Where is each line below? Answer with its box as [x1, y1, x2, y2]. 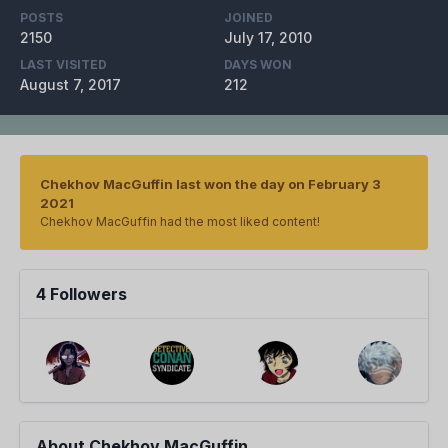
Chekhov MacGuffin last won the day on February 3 [40, 176, 381, 193]
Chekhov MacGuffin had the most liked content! [40, 214, 320, 230]
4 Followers [36, 284, 127, 305]
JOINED [224, 10, 273, 26]
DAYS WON [224, 57, 292, 73]
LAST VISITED [20, 57, 107, 73]
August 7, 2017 [20, 76, 121, 94]
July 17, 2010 [224, 29, 312, 47]
